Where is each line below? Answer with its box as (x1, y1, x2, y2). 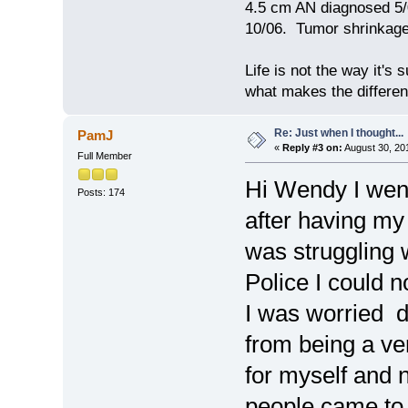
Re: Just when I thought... (273, 127, 403, 140)
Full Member (76, 150, 132, 162)
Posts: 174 (76, 187, 125, 199)
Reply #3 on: (281, 142, 342, 154)
